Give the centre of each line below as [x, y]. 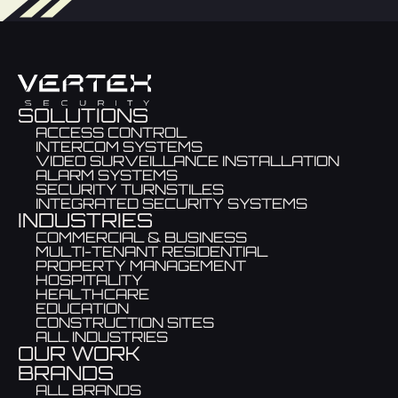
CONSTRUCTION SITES [125, 323]
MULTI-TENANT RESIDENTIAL [151, 252]
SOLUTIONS [83, 115]
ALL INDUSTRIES [102, 337]
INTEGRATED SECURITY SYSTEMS [171, 204]
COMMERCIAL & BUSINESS [141, 238]
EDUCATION [82, 309]
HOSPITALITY [89, 280]
